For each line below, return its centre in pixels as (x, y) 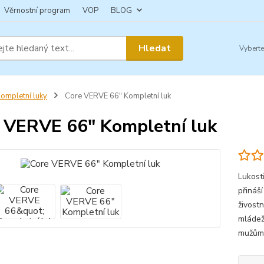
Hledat (155, 48)
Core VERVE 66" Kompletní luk (117, 96)
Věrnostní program (37, 11)
